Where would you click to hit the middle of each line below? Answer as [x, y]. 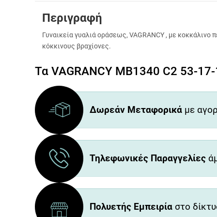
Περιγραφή [72, 18]
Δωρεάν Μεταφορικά [136, 109]
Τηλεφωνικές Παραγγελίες [148, 158]
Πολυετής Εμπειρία [131, 206]
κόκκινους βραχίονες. [77, 46]
